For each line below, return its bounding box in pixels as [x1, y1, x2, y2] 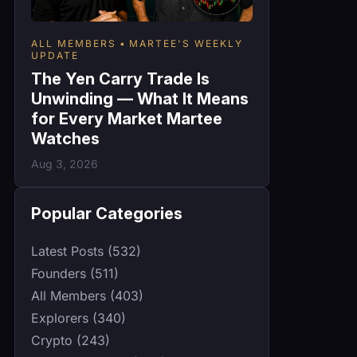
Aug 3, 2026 [31, 156, 98, 171]
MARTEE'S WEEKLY [129, 37, 243, 49]
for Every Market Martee [31, 108, 222, 128]
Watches [31, 128, 100, 148]
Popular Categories [31, 203, 182, 223]
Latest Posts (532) [31, 242, 141, 259]
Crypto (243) [31, 331, 110, 348]
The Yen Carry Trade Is [31, 69, 210, 88]
